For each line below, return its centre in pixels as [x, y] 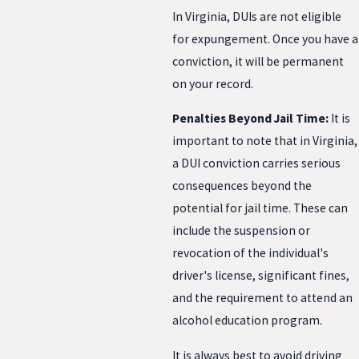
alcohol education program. [247, 321]
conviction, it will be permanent [258, 61]
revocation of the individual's [250, 253]
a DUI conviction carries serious [256, 163]
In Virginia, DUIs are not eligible [257, 16]
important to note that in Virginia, [265, 141]
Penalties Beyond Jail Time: [252, 119]
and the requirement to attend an [262, 298]
